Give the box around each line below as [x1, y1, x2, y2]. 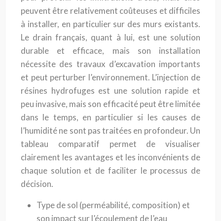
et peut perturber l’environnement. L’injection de [21, 72, 200, 82]
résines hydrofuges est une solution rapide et [21, 85, 200, 96]
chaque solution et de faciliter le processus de [21, 165, 200, 176]
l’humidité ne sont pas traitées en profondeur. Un [21, 125, 200, 136]
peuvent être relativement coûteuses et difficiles [21, 5, 200, 16]
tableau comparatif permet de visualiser [21, 139, 200, 149]
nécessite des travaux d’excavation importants [21, 59, 200, 69]
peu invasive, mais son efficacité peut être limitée [21, 99, 200, 109]
